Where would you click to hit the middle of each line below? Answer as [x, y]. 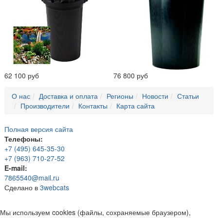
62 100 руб [22, 76]
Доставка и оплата [68, 96]
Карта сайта [136, 106]
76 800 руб [131, 76]
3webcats [54, 188]
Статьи [188, 96]
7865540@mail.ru [32, 178]
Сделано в [22, 188]
